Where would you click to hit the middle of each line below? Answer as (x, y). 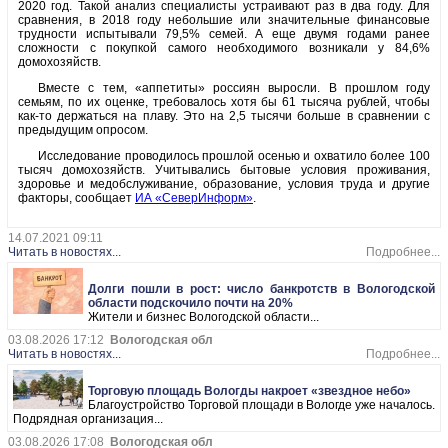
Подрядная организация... (88, 419)
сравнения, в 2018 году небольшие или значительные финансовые (224, 20)
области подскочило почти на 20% (190, 303)
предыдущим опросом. (83, 130)
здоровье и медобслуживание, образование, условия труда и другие (224, 184)
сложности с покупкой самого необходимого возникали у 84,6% (224, 48)
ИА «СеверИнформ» (194, 198)
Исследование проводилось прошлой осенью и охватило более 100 (234, 156)
